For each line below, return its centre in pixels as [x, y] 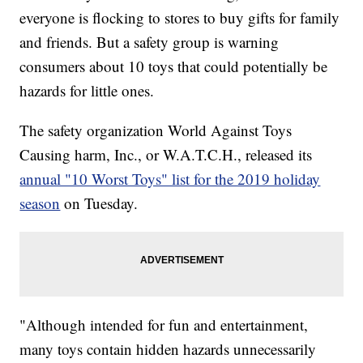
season [40, 203]
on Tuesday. [101, 203]
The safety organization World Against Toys [156, 130]
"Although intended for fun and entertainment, [164, 325]
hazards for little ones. [87, 91]
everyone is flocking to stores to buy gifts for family [180, 18]
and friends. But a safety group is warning [149, 42]
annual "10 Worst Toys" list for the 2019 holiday [170, 179]
